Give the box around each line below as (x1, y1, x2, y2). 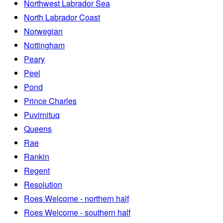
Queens (24, 122, 52, 134)
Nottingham (24, 39, 65, 51)
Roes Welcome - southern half (24, 206, 130, 218)
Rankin (24, 150, 49, 162)
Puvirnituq (24, 109, 60, 120)
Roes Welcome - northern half (24, 192, 129, 204)
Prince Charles (24, 95, 77, 107)
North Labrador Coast (24, 11, 100, 23)
